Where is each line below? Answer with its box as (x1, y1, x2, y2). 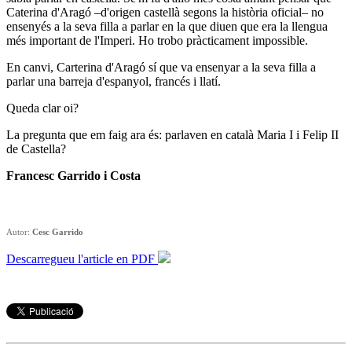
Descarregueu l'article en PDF (6, 251, 158, 266)
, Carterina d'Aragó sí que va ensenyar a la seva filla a (50, 60, 316, 74)
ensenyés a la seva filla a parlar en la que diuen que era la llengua (6, 19, 328, 33)
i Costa (104, 168, 141, 182)
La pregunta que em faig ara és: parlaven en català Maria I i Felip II (6, 127, 339, 141)
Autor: (6, 226, 32, 236)
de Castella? (6, 141, 66, 156)
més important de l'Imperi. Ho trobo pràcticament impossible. (6, 33, 308, 47)
